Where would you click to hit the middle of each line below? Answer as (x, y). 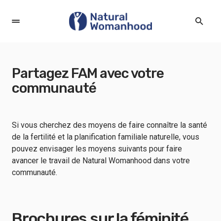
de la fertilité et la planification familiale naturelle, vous (106, 137)
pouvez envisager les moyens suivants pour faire (97, 149)
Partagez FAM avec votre (88, 73)
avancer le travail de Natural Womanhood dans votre (101, 161)
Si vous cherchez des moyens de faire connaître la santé (110, 125)
